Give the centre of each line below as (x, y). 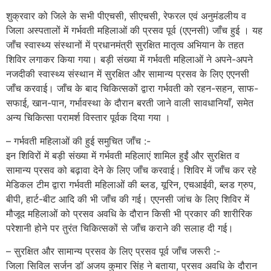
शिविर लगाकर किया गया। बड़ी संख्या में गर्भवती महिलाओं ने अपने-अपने (129, 60)
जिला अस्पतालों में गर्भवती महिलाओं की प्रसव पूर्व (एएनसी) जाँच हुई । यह (134, 31)
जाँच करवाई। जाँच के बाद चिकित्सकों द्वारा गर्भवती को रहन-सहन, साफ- (132, 89)
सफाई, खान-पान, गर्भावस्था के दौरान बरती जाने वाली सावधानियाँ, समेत (130, 103)
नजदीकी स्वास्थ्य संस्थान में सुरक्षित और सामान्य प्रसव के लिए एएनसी (128, 74)
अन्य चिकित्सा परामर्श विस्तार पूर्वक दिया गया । (88, 118)
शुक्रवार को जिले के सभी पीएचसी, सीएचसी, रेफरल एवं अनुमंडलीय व (126, 16)
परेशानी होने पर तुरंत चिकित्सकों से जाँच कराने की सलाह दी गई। (120, 228)
